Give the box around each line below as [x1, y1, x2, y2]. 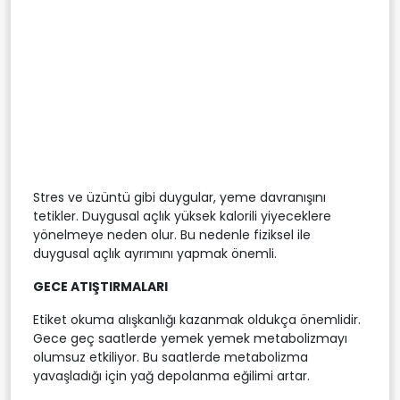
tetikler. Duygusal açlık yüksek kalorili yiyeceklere [33, 206, 331, 225]
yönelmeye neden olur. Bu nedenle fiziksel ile [33, 225, 311, 244]
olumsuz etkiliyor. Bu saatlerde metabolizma [33, 347, 308, 366]
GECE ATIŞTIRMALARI [33, 277, 168, 296]
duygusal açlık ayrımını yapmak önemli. [33, 244, 277, 262]
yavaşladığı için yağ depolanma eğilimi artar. [33, 366, 310, 385]
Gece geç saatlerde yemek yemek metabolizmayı [33, 329, 347, 347]
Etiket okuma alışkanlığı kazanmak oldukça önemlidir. [33, 310, 361, 329]
